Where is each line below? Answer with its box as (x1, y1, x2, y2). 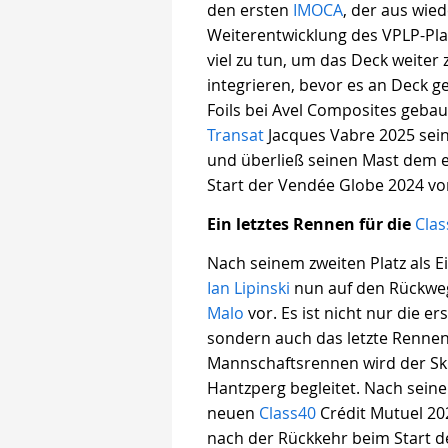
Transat (207, 124, 264, 147)
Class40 (259, 402, 316, 425)
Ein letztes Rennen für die (207, 213, 415, 236)
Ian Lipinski (207, 277, 290, 300)
